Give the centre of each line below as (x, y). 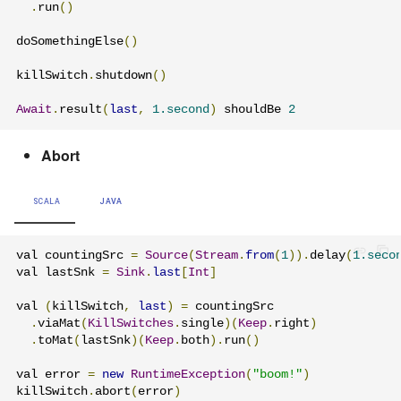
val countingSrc (73, 255)
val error (52, 374)
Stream (217, 255)
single (202, 323)
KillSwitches (131, 323)
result (81, 110)
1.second (181, 110)
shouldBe (252, 110)
